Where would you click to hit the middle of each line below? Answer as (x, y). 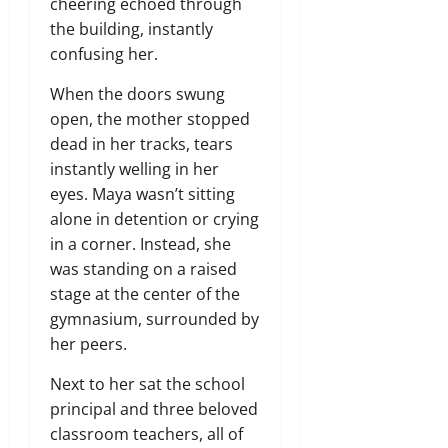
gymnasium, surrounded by (154, 318)
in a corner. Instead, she (140, 243)
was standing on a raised (143, 268)
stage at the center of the (145, 293)
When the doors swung (137, 93)
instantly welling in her (134, 168)
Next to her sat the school (147, 383)
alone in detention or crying (154, 218)
